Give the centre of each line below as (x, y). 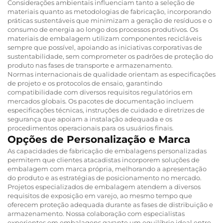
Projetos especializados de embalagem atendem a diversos (104, 186)
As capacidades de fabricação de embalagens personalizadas (107, 151)
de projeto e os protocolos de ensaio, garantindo (85, 83)
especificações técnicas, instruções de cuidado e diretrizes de (106, 110)
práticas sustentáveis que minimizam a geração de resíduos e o (110, 20)
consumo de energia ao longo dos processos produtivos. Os (103, 29)
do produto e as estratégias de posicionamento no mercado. (105, 177)
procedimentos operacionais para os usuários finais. (91, 128)
